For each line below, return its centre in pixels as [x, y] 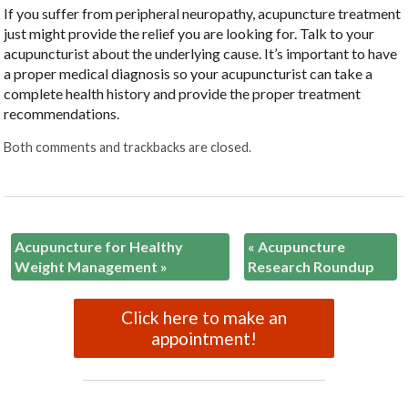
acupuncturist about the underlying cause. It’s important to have [201, 53]
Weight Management [88, 267]
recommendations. [62, 113]
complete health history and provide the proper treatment [183, 93]
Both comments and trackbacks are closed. [128, 147]
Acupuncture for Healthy [99, 247]
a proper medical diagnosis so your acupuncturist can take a [189, 73]
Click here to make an [204, 318]
